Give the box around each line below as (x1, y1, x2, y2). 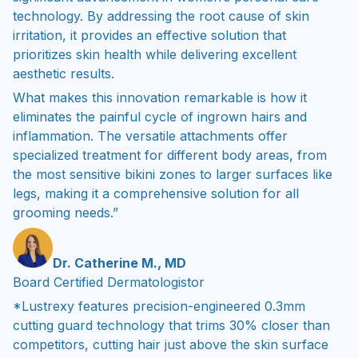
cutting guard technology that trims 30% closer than (13, 317, 330, 334)
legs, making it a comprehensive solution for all (13, 185, 299, 202)
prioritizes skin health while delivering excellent (13, 46, 296, 62)
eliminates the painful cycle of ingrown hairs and (13, 109, 307, 125)
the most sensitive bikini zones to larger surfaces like (13, 166, 332, 183)
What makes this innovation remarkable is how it (13, 89, 307, 106)
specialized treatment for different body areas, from (13, 147, 327, 164)
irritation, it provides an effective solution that (13, 26, 286, 43)
